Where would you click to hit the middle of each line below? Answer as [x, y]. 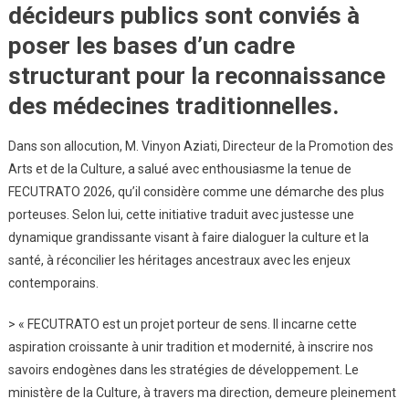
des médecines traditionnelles [170, 105]
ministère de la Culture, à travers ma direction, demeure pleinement [202, 392]
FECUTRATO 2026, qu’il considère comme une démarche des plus [196, 191]
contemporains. [53, 283]
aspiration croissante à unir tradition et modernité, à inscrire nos [190, 346]
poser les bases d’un [121, 45]
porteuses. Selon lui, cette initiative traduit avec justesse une [181, 214]
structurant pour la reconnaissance [196, 75]
